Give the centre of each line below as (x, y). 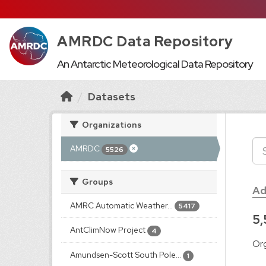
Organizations (111, 125)
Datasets (112, 96)
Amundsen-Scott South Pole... (126, 254)
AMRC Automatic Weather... (121, 205)
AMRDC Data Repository (145, 41)
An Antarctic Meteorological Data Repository (155, 64)
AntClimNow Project (108, 230)
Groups (96, 181)
